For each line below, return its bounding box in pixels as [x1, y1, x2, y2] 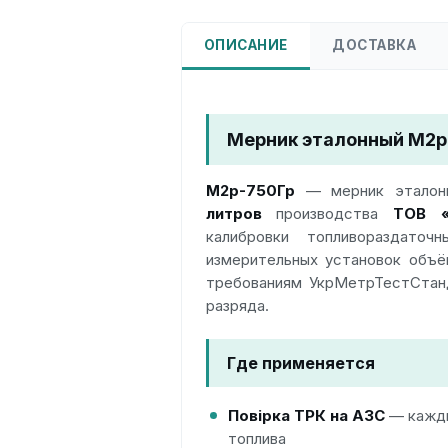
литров [205, 204, 262, 223]
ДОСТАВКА [331, 37, 417, 53]
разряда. [205, 296, 269, 315]
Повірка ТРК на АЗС [227, 406, 385, 425]
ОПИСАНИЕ [203, 37, 288, 53]
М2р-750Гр [205, 181, 295, 200]
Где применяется [226, 353, 375, 373]
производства [261, 204, 393, 223]
